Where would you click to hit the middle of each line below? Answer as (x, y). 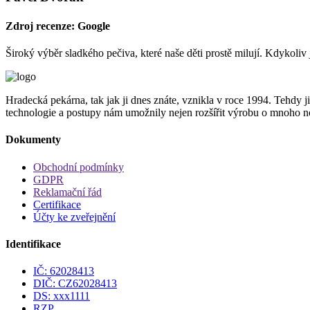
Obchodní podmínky (79, 167)
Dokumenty (33, 140)
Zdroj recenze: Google (58, 26)
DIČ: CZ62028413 (75, 284)
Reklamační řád (67, 192)
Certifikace (57, 204)
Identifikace (33, 244)
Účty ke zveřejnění (74, 217)
